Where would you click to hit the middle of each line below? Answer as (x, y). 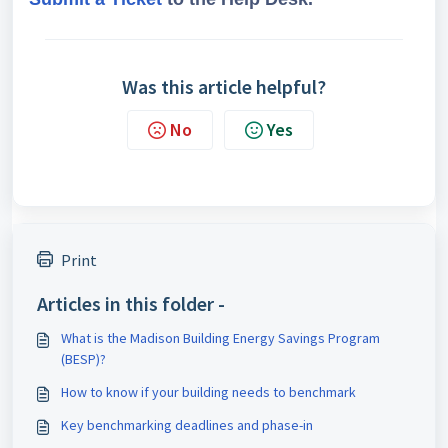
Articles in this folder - (131, 303)
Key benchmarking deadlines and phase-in (187, 425)
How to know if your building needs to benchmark (208, 392)
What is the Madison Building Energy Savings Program (220, 338)
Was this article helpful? (224, 86)
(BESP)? (83, 359)
